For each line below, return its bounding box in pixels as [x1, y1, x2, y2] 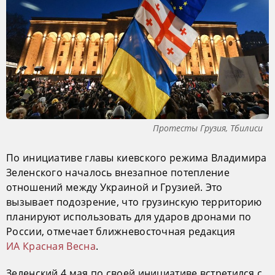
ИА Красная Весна [6, 239, 96, 253]
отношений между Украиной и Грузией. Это [6, 180, 223, 194]
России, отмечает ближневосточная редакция [6, 224, 236, 238]
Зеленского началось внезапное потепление [6, 165, 230, 179]
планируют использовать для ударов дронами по [6, 209, 252, 223]
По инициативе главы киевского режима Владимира [6, 150, 267, 165]
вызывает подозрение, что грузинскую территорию [6, 195, 262, 209]
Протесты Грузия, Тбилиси [153, 122, 263, 134]
